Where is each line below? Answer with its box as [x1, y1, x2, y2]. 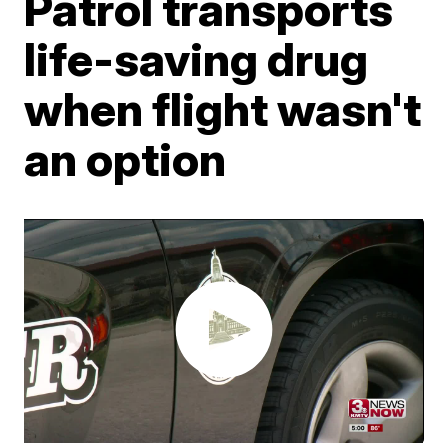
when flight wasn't [24, 80, 422, 137]
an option [24, 130, 227, 187]
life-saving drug [24, 30, 369, 87]
